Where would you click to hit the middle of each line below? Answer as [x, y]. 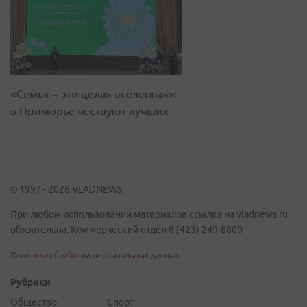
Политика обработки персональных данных [95, 255]
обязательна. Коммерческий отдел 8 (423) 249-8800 [126, 230]
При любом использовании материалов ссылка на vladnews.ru [149, 214]
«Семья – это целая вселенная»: [94, 94]
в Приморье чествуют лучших [89, 111]
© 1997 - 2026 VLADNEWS [66, 189]
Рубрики [30, 282]
